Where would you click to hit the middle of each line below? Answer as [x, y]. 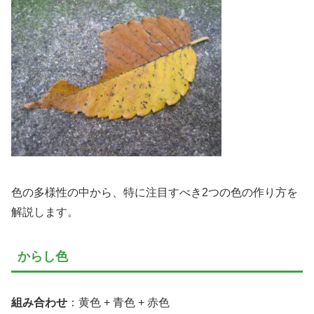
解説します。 [45, 212]
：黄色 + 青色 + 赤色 [118, 302]
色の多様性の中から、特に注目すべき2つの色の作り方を [155, 192]
